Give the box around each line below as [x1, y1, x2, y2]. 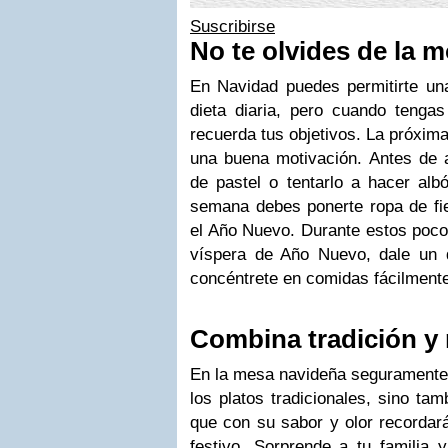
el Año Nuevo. [190, 221, 301, 240]
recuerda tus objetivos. [190, 125, 366, 144]
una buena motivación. [190, 149, 369, 168]
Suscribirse [190, 17, 275, 36]
